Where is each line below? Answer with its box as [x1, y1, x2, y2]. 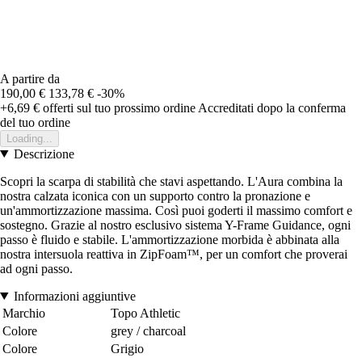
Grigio [111, 341, 144, 356]
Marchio [2, 305, 45, 320]
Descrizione [13, 146, 74, 161]
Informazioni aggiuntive [13, 288, 136, 303]
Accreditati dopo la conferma [198, 100, 346, 115]
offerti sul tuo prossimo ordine [40, 100, 196, 115]
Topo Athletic [111, 305, 180, 320]
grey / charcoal [111, 323, 186, 338]
